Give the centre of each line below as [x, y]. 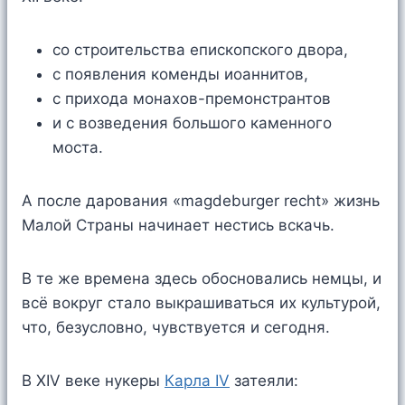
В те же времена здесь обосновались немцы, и [202, 279]
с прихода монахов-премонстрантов [196, 99]
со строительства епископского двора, [200, 50]
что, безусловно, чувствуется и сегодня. [176, 328]
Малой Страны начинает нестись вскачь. [178, 226]
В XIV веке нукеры [93, 381]
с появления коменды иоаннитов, [180, 75]
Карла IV [197, 381]
